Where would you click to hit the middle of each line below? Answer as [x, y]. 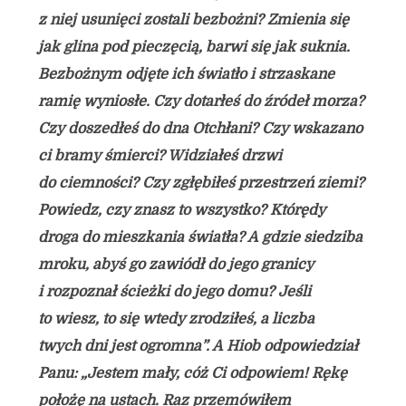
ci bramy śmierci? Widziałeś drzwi [159, 156]
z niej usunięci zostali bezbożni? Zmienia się [193, 20]
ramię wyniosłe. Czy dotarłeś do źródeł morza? [201, 101]
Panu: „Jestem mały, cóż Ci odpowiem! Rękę [192, 373]
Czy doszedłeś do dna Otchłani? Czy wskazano [200, 129]
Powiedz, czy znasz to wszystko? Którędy [181, 210]
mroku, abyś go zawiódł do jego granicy [175, 265]
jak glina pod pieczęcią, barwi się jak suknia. [193, 47]
